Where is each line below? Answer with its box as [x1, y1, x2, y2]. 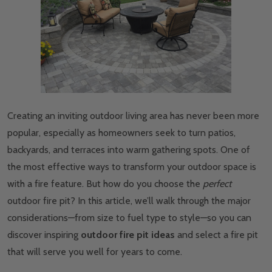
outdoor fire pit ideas [81, 229, 175, 241]
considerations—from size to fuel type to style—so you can [7, 212, 251, 224]
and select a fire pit [175, 229, 258, 241]
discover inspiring [7, 229, 81, 241]
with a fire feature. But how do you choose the [7, 178, 203, 190]
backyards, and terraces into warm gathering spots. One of [7, 144, 250, 156]
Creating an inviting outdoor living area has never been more [7, 110, 259, 122]
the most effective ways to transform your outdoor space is [7, 161, 256, 173]
